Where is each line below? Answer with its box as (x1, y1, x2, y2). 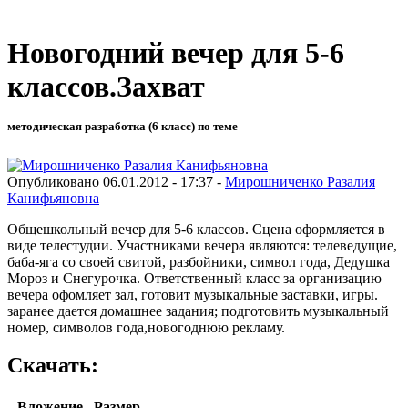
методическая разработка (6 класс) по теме (7, 119, 238, 134)
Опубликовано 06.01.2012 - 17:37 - (7, 173, 225, 189)
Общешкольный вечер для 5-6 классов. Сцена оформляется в (7, 220, 385, 237)
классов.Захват (7, 70, 205, 104)
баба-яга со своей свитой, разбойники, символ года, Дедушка (7, 253, 390, 270)
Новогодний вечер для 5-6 (7, 36, 344, 70)
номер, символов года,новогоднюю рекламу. (7, 319, 285, 335)
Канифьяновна (7, 189, 99, 206)
